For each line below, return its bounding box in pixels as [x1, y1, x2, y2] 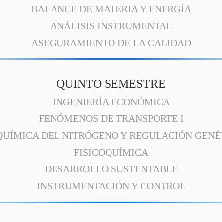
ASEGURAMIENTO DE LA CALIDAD [31, 37, 191, 48]
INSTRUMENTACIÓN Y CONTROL [36, 180, 186, 191]
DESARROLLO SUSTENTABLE [44, 164, 178, 174]
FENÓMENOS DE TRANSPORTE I [38, 113, 184, 124]
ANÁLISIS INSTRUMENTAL [50, 20, 172, 31]
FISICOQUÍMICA [74, 147, 148, 158]
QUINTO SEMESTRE [56, 77, 166, 90]
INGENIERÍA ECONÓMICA [52, 96, 170, 107]
